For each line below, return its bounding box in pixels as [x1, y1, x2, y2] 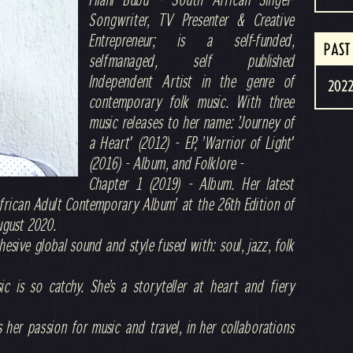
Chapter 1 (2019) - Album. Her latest [90, 174, 295, 193]
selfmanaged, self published [90, 51, 295, 70]
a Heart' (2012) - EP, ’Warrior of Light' [90, 133, 295, 152]
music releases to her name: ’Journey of [90, 113, 295, 132]
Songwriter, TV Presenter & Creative [90, 10, 295, 29]
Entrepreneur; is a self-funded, [90, 31, 295, 50]
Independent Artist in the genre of [90, 72, 295, 91]
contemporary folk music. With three [90, 92, 295, 111]
